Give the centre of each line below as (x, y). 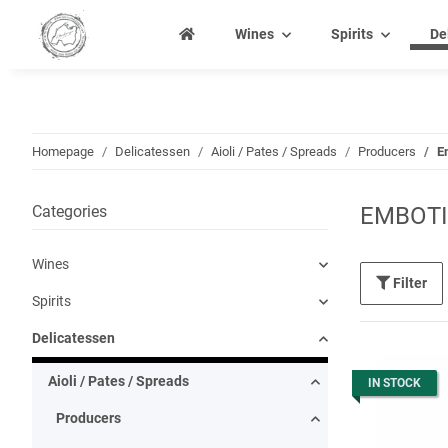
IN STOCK (394, 383)
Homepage (63, 151)
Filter (410, 283)
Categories (69, 211)
